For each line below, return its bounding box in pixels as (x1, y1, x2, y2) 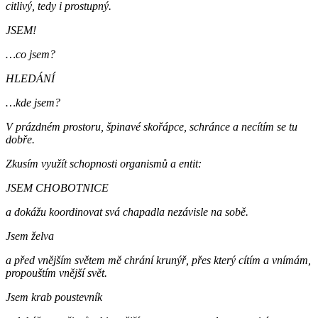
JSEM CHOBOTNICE (6, 182, 109, 194)
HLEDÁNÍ (6, 72, 55, 85)
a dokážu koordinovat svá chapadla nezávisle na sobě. (6, 206, 251, 219)
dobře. (6, 133, 35, 146)
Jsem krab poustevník (6, 291, 102, 304)
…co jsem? (6, 48, 55, 61)
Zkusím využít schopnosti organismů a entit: (6, 158, 202, 170)
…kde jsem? (6, 97, 60, 109)
